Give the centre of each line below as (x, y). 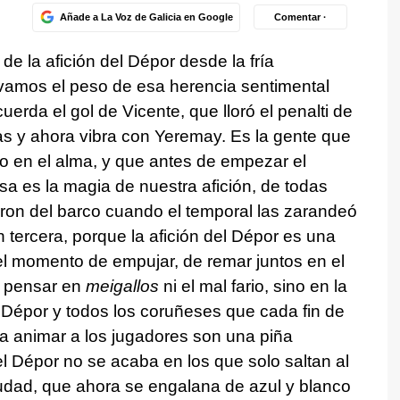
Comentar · (300, 17)
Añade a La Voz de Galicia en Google (146, 17)
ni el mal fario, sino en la (255, 287)
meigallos (124, 287)
